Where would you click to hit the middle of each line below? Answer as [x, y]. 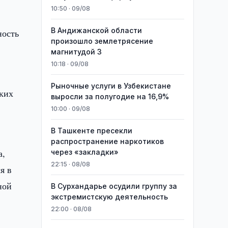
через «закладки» [84, 152]
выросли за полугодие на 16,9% [110, 96]
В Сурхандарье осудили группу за [114, 186]
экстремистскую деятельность [109, 197]
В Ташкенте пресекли [91, 131]
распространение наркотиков [107, 141]
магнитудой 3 [76, 52]
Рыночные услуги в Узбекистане [111, 86]
